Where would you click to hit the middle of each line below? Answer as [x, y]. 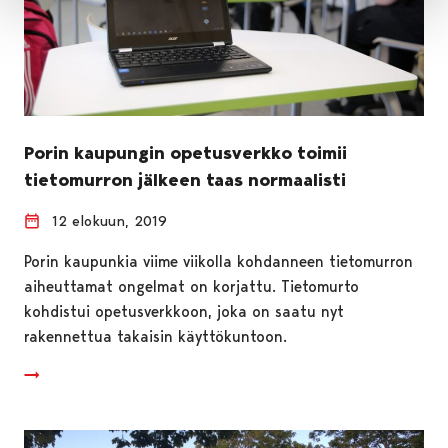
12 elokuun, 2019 [109, 220]
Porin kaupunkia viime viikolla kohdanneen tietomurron [218, 261]
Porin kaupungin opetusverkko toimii [185, 152]
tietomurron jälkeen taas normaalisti [185, 179]
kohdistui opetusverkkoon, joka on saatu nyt [184, 311]
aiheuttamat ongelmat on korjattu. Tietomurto [191, 286]
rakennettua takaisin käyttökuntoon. [155, 336]
